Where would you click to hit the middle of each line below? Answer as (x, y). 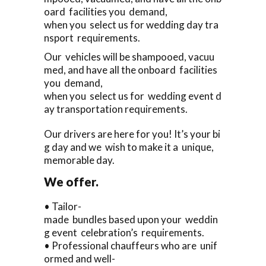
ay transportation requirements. (116, 109)
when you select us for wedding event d (133, 96)
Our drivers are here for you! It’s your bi (132, 134)
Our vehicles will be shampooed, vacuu (129, 56)
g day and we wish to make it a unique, (130, 147)
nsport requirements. (92, 37)
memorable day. (80, 160)
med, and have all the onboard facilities (132, 69)
